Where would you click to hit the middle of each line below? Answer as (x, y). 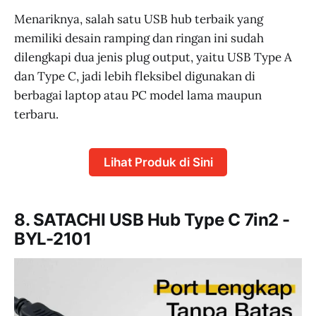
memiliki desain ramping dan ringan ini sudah (139, 38)
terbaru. (36, 114)
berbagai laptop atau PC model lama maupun (138, 95)
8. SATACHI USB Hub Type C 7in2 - (152, 220)
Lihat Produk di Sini (158, 162)
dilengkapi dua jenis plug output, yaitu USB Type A (153, 57)
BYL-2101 (53, 239)
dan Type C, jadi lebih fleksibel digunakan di (135, 76)
